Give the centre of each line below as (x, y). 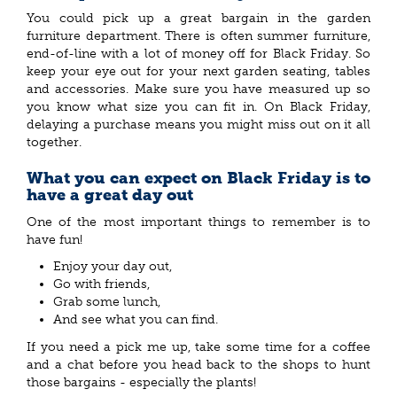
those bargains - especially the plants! (143, 382)
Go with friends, (101, 284)
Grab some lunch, (107, 302)
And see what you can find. (136, 320)
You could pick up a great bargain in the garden (198, 19)
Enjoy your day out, (113, 267)
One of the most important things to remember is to (198, 222)
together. (56, 143)
